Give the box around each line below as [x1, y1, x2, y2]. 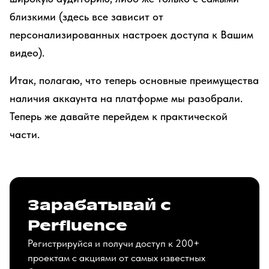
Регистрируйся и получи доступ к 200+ [28, 237, 200, 249]
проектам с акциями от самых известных [28, 252, 205, 264]
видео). [10, 46, 44, 59]
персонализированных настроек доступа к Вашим [10, 28, 253, 41]
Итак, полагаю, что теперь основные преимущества [10, 74, 259, 86]
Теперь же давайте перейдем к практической [10, 110, 228, 122]
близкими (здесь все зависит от [10, 10, 163, 23]
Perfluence [28, 216, 127, 235]
